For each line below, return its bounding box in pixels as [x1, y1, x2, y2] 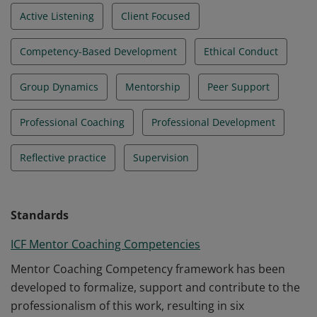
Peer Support [207, 80, 270, 93]
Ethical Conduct [204, 45, 278, 58]
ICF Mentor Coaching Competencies [11, 236, 200, 252]
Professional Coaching [20, 115, 125, 129]
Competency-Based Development [20, 45, 177, 58]
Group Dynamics [20, 80, 98, 93]
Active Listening [20, 9, 94, 23]
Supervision [133, 151, 189, 164]
